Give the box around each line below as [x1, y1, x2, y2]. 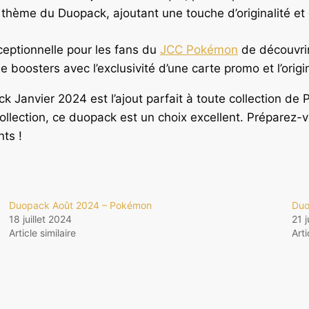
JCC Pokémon [160, 42, 238, 57]
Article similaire [8, 226, 76, 239]
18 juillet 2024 [8, 212, 72, 225]
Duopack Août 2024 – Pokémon [8, 199, 152, 211]
